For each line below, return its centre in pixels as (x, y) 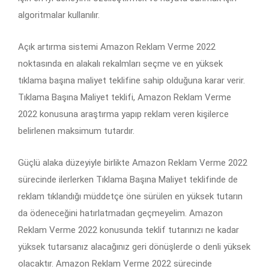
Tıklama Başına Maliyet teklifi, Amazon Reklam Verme (125, 98)
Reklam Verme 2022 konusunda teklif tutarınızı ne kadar (128, 230)
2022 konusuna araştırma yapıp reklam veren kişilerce (123, 114)
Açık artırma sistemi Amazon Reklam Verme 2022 (117, 47)
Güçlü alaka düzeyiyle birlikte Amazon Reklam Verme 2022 (133, 163)
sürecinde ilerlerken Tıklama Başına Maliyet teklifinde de (128, 180)
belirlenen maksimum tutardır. (76, 131)
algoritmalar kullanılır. (59, 15)
